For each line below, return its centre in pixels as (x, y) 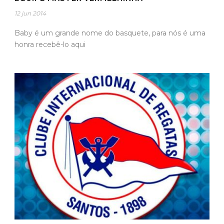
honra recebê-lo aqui (50, 45)
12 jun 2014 (30, 13)
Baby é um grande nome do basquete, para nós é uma (110, 33)
